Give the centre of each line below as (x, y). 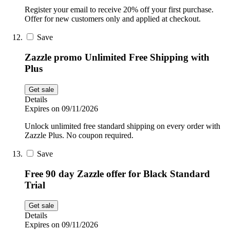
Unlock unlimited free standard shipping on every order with (122, 126)
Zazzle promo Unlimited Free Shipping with (117, 57)
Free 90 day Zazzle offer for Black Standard (117, 174)
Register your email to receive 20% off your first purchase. (119, 10)
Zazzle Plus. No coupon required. (79, 135)
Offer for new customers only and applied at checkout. (113, 19)
